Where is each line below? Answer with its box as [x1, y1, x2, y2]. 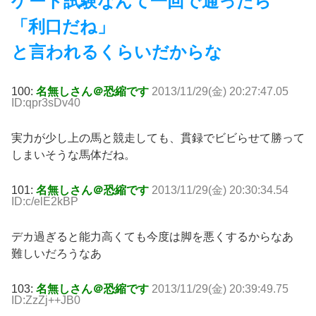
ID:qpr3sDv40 [11, 97, 80, 109]
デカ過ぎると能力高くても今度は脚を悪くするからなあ [11, 231, 293, 243]
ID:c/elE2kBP [11, 195, 78, 208]
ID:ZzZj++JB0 [11, 294, 80, 307]
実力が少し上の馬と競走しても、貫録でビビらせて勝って [11, 132, 305, 145]
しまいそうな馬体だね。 [11, 149, 135, 162]
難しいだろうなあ [11, 248, 102, 260]
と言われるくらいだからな [11, 42, 222, 62]
